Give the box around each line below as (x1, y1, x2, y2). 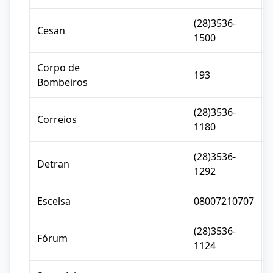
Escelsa (37, 194, 71, 208)
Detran (37, 157, 69, 171)
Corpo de (37, 61, 80, 74)
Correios (37, 113, 77, 126)
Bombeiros (37, 76, 88, 89)
